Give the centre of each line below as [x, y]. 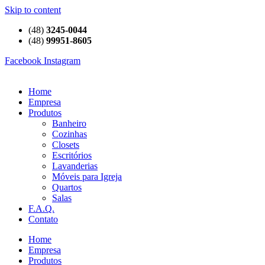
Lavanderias [75, 166]
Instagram [62, 61]
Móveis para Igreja [87, 177]
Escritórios [72, 155]
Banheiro [69, 123]
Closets [66, 145]
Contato [43, 219]
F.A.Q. [41, 209]
